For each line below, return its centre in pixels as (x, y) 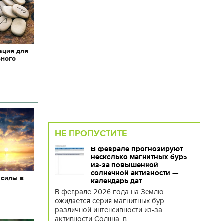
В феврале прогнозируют (136, 149)
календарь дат (116, 180)
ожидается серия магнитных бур (109, 201)
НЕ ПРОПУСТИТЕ (91, 133)
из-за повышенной (124, 165)
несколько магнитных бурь (139, 157)
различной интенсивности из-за (108, 209)
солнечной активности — (134, 172)
